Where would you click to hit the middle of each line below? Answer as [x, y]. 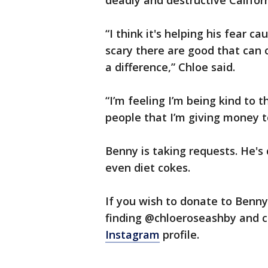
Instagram [133, 234]
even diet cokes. [148, 167]
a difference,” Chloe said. [170, 67]
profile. [179, 234]
